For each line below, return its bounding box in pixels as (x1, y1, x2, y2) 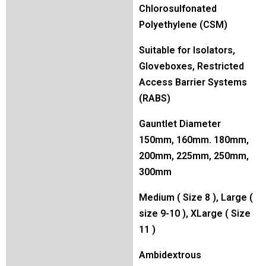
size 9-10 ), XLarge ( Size (139, 208, 251, 219)
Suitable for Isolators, (139, 45, 235, 56)
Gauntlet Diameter (139, 118, 221, 129)
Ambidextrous (139, 249, 201, 261)
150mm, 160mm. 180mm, (139, 134, 249, 145)
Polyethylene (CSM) (139, 19, 227, 30)
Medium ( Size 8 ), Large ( (139, 192, 253, 203)
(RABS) (139, 93, 170, 104)
